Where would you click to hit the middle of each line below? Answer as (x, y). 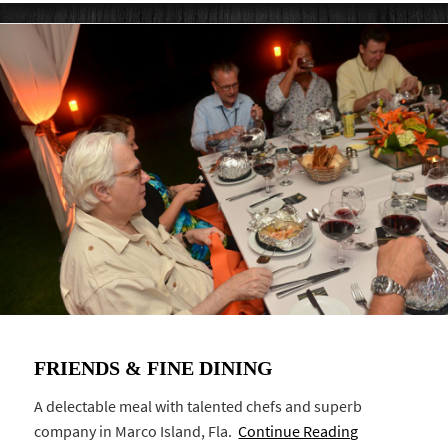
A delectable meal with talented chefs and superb (198, 406)
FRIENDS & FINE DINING (154, 368)
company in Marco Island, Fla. (136, 431)
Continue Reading (298, 431)
